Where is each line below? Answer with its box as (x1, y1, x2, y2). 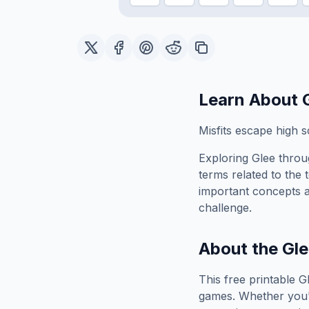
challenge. (199, 201, 252, 215)
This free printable (199, 272, 299, 286)
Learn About (199, 90, 302, 110)
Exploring (199, 151, 252, 165)
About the (199, 239, 282, 259)
